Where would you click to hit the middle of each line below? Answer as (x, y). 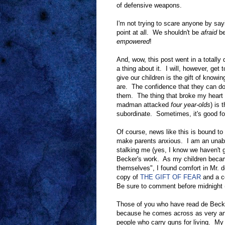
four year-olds (191, 105)
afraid (209, 33)
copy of (128, 177)
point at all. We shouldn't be (159, 33)
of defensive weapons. (149, 6)
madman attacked (144, 105)
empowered (133, 42)
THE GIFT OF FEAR (171, 177)
